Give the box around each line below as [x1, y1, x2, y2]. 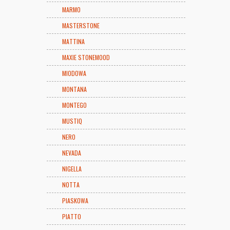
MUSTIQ [62, 117, 82, 125]
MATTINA [62, 37, 85, 46]
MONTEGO [62, 101, 87, 109]
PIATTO [62, 212, 81, 221]
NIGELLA [62, 164, 82, 173]
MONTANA [62, 85, 87, 93]
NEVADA [62, 148, 81, 157]
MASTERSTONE [62, 21, 100, 30]
